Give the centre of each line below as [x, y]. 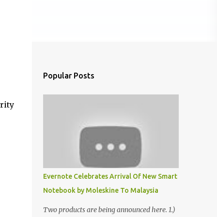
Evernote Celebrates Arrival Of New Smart [110, 176]
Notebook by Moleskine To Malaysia [101, 190]
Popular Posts [69, 76]
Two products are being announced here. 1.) [109, 210]
